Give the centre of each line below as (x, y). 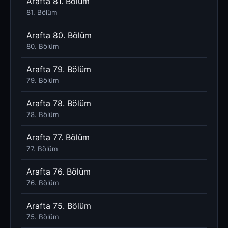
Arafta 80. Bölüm (59, 35)
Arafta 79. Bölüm (59, 69)
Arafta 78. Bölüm (59, 104)
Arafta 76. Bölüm (59, 172)
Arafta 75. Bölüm (59, 206)
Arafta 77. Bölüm (58, 138)
